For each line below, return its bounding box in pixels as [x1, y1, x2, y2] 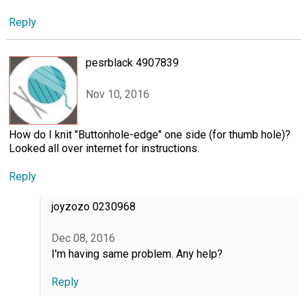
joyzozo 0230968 [51, 199, 136, 213]
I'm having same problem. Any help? [51, 247, 223, 261]
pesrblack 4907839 [86, 56, 179, 69]
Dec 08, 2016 [51, 232, 115, 245]
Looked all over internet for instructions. [9, 141, 199, 155]
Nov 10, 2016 [86, 88, 149, 101]
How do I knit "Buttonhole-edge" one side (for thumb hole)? [9, 127, 291, 141]
